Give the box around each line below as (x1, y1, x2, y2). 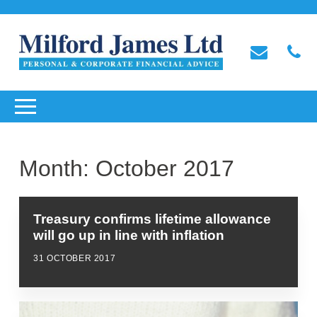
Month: (19, 155, 96, 181)
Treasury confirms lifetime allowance (33, 211, 272, 226)
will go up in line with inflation (33, 227, 225, 243)
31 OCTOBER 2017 (33, 253, 116, 263)
